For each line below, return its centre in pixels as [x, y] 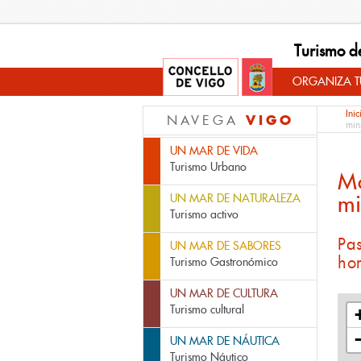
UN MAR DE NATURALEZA [235, 198]
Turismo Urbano [208, 167]
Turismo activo [204, 214]
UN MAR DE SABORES [226, 246]
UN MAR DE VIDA [214, 151]
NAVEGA [206, 120]
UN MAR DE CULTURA [224, 293]
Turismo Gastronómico [224, 262]
